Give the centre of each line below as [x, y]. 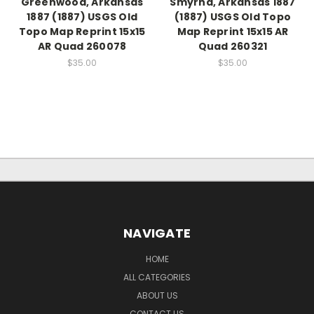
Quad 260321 [233, 46]
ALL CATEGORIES [157, 277]
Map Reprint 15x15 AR [233, 31]
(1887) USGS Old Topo [233, 16]
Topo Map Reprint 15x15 [82, 31]
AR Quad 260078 [82, 46]
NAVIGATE [157, 233]
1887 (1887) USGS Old [82, 16]
